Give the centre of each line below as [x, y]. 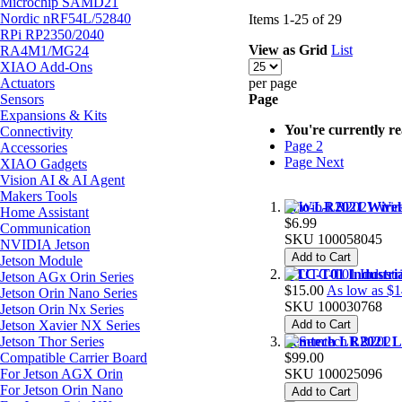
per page [273, 83]
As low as [355, 290]
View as [272, 49]
